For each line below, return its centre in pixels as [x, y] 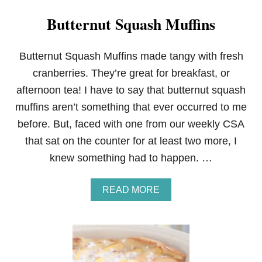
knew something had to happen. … [131, 158]
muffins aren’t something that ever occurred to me [131, 107]
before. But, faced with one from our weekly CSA [131, 124]
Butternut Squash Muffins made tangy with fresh [131, 56]
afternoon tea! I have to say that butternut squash [131, 90]
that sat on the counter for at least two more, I [131, 141]
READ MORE [131, 190]
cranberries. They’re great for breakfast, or [131, 73]
